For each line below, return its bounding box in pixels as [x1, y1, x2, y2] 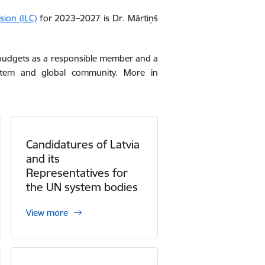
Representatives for [25, 166, 128, 180]
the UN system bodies [25, 180, 138, 194]
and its [25, 151, 60, 166]
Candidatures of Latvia [25, 137, 140, 151]
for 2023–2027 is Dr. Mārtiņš [36, 12, 159, 24]
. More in [115, 67, 159, 78]
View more [25, 207, 68, 218]
